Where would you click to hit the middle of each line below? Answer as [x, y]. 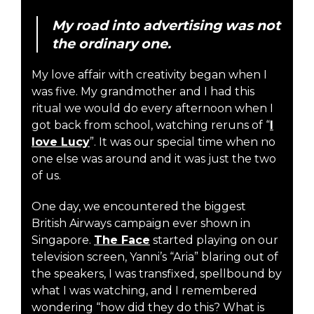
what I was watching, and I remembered [144, 290]
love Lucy [61, 142]
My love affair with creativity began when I [149, 74]
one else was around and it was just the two [154, 158]
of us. [46, 175]
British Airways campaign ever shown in [141, 223]
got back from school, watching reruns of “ [151, 125]
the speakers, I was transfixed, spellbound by [157, 273]
